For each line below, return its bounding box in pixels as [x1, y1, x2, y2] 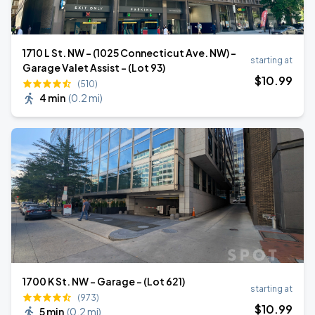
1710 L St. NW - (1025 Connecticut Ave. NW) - [22, 46, 236, 59]
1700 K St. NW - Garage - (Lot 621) [22, 275, 185, 288]
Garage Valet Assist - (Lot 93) [22, 61, 165, 74]
